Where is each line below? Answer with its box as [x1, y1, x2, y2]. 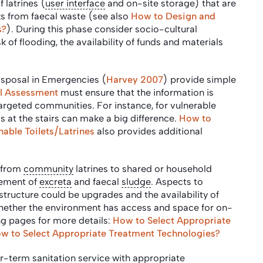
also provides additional [95, 125, 203, 137]
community [23, 163, 73, 174]
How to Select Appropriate [113, 214, 231, 226]
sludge [122, 176, 151, 187]
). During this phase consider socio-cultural [6, 23, 197, 35]
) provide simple [163, 73, 236, 85]
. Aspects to [151, 176, 203, 187]
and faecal [72, 176, 122, 187]
